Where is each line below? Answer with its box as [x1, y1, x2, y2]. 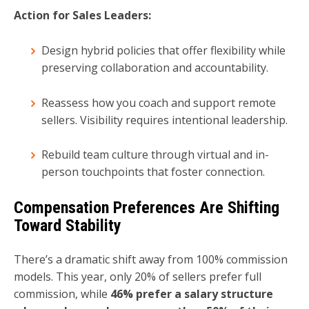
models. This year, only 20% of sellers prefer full [14, 268, 261, 284]
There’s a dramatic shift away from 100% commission [14, 251, 288, 267]
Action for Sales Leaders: [14, 8, 151, 23]
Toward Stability [14, 215, 121, 235]
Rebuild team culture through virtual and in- [41, 147, 269, 163]
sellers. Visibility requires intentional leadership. [41, 112, 288, 128]
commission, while [14, 286, 110, 301]
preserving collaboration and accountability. [41, 60, 268, 75]
